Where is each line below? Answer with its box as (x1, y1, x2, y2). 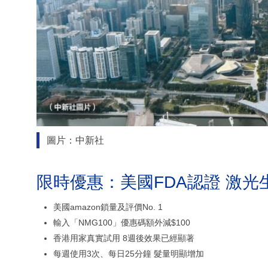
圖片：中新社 (46, 135, 104, 145)
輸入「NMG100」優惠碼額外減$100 (53, 217, 190, 227)
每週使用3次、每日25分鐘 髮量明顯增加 (53, 248, 204, 258)
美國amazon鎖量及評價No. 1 (53, 202, 163, 212)
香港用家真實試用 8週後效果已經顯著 (53, 233, 194, 243)
